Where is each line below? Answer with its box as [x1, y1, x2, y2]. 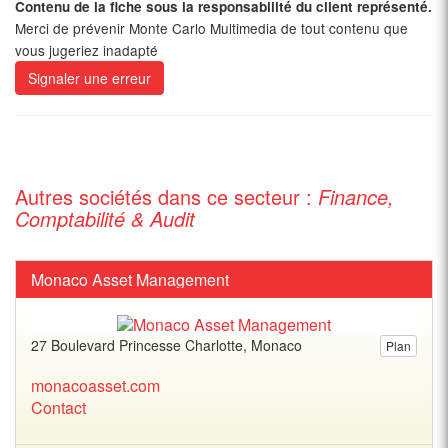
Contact [31, 395, 86, 419]
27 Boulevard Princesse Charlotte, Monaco [31, 334, 302, 355]
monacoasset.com [31, 373, 160, 397]
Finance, [318, 182, 394, 211]
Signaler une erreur [28, 68, 151, 88]
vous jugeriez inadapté [15, 40, 158, 60]
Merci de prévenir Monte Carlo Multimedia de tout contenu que [15, 18, 408, 38]
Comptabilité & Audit [15, 204, 195, 233]
